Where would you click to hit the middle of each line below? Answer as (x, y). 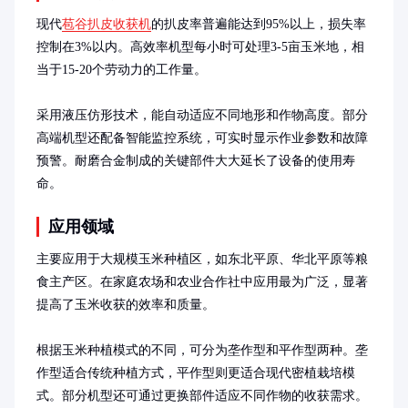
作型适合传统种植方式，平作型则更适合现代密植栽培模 (196, 373)
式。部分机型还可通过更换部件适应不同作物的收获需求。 (202, 396)
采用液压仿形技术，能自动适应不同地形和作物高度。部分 (202, 115)
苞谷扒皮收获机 (107, 24)
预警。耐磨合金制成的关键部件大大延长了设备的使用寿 (196, 161)
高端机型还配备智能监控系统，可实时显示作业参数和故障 (202, 138)
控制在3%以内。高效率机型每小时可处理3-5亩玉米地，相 (200, 47)
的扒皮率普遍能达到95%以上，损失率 (259, 24)
